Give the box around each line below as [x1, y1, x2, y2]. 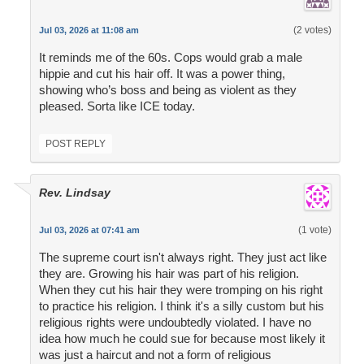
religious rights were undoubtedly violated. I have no [38, 315, 311, 330]
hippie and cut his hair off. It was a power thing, [38, 67, 285, 81]
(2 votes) [292, 24, 331, 37]
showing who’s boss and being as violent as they [38, 83, 297, 97]
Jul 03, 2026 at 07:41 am [38, 225, 140, 236]
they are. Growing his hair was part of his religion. [38, 266, 299, 281]
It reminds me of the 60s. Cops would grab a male [38, 50, 302, 65]
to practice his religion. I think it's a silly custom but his [38, 299, 324, 314]
